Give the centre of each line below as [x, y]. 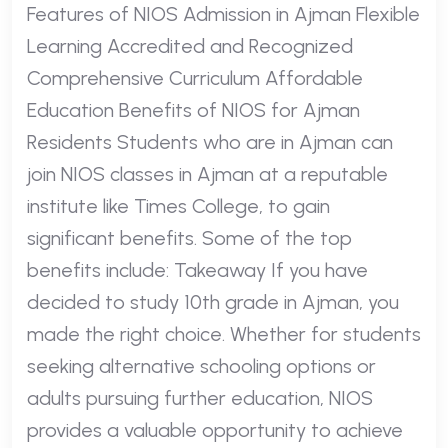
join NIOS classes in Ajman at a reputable [207, 173]
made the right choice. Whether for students [224, 333]
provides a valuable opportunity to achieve [215, 429]
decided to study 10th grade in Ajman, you [213, 301]
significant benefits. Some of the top [189, 237]
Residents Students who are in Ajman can [210, 141]
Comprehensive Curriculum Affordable [195, 77]
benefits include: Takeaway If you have [197, 269]
